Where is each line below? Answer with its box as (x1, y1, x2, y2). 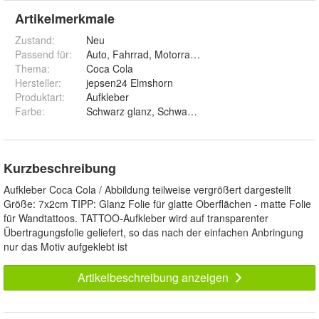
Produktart (15, 89, 62, 104)
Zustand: (15, 32, 55, 47)
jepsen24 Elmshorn (86, 75, 173, 90)
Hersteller (15, 75, 58, 90)
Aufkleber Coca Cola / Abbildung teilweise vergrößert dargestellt (4, 182, 291, 197)
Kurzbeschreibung (4, 158, 116, 177)
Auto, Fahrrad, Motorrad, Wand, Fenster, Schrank (86, 46, 310, 61)
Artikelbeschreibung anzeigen (77, 268, 231, 286)
